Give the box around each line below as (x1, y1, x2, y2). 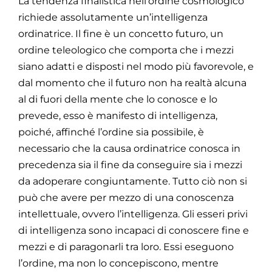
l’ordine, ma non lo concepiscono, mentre (18, 257, 219, 269)
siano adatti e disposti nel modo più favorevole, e (18, 60, 254, 72)
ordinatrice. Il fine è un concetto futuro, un (18, 27, 223, 39)
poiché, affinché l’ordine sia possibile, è (18, 126, 204, 138)
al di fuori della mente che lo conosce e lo (18, 93, 217, 105)
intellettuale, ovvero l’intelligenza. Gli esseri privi (18, 208, 248, 220)
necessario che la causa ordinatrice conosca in (18, 142, 240, 154)
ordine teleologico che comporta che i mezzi (18, 44, 234, 56)
